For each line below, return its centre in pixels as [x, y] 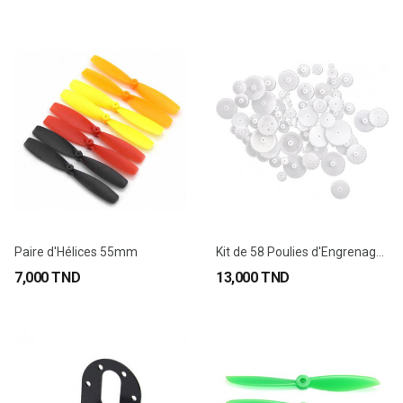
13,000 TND [253, 278]
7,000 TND [48, 278]
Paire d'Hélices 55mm [76, 252]
